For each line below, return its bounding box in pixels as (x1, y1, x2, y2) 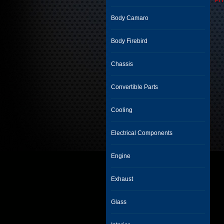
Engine (111, 152, 130, 159)
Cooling (111, 106, 132, 113)
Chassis (111, 60, 133, 67)
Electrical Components (111, 129, 172, 136)
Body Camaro (111, 14, 148, 21)
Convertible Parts (111, 83, 158, 90)
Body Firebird (111, 37, 147, 44)
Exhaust (111, 175, 133, 182)
